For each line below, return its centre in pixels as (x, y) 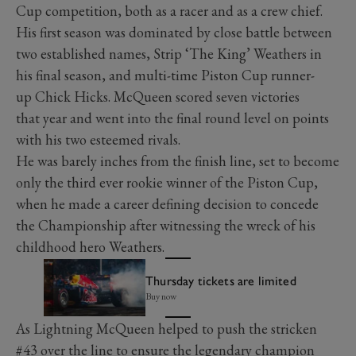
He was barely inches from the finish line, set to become (178, 161)
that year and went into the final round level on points (172, 118)
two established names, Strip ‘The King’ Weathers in (169, 53)
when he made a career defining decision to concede (167, 203)
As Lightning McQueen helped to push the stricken (166, 329)
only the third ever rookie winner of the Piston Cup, (167, 182)
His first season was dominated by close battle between (174, 32)
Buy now (161, 296)
